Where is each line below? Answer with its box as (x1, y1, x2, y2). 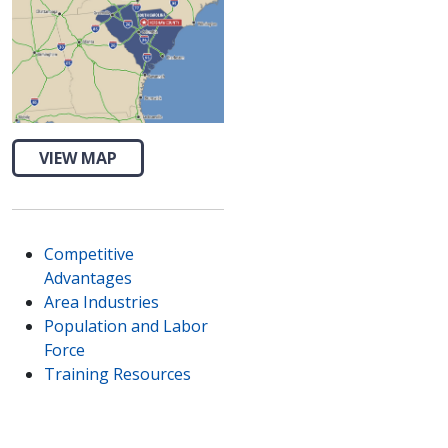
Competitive (44, 242, 134, 265)
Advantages (44, 266, 132, 289)
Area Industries (44, 290, 159, 313)
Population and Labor (44, 314, 208, 337)
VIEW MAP (39, 146, 117, 169)
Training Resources (44, 362, 191, 385)
